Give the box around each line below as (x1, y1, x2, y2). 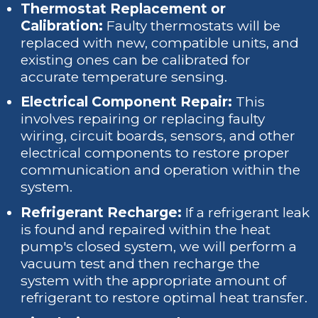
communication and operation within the (21, 162, 301, 179)
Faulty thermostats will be (103, 17, 281, 34)
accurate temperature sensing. (21, 68, 228, 85)
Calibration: (21, 17, 104, 34)
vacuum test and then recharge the (21, 256, 261, 273)
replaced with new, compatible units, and (21, 34, 300, 51)
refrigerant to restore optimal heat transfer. (21, 290, 308, 307)
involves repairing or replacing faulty (21, 111, 265, 128)
